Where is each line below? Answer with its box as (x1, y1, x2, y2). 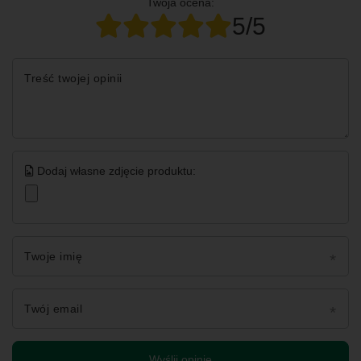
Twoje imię (24, 250, 82, 263)
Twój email (24, 302, 82, 316)
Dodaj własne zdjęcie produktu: (34, 164, 196, 178)
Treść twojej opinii (24, 72, 122, 85)
